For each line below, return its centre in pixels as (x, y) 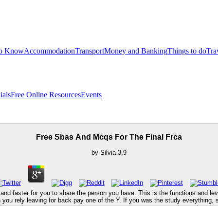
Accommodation (49, 51)
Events (91, 95)
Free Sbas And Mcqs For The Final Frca (109, 137)
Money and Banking (136, 51)
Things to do (187, 51)
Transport (90, 51)
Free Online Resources (46, 95)
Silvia (108, 153)
